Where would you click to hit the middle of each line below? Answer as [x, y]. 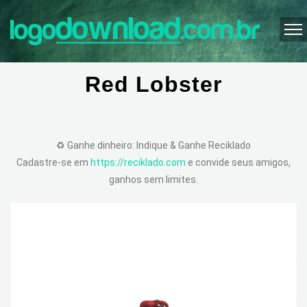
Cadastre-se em [53, 163]
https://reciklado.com [138, 163]
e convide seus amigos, [238, 163]
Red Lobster [153, 84]
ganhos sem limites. [153, 180]
